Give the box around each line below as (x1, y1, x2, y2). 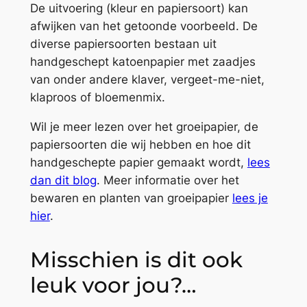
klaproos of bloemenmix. (29, 90, 165, 104)
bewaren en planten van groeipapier (29, 191, 232, 205)
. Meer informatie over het (96, 173, 239, 187)
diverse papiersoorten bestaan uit (29, 36, 217, 51)
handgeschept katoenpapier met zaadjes (29, 54, 256, 69)
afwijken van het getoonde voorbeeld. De (29, 19, 258, 33)
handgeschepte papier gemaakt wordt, (29, 155, 247, 169)
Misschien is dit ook (29, 247, 243, 273)
